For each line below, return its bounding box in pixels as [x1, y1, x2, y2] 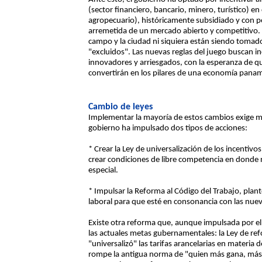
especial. [88, 166, 118, 175]
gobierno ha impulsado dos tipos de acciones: [88, 124, 247, 133]
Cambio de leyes [88, 102, 153, 112]
